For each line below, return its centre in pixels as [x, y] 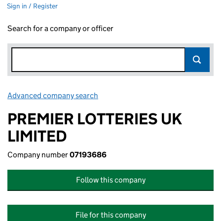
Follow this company [110, 180]
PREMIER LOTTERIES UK [95, 119]
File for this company [110, 215]
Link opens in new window [143, 95]
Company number [38, 155]
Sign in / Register [32, 6]
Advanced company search [53, 95]
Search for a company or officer [60, 28]
